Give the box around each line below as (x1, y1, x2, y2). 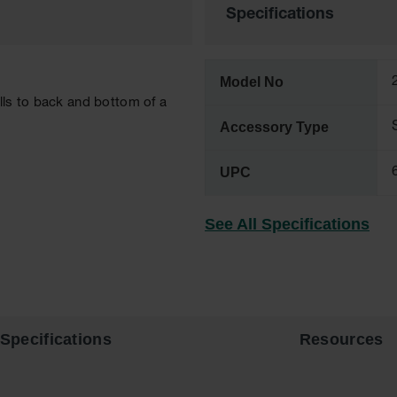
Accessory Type (220, 119, 329, 135)
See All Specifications (205, 214, 370, 233)
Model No (220, 74, 284, 90)
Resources (299, 330, 384, 348)
